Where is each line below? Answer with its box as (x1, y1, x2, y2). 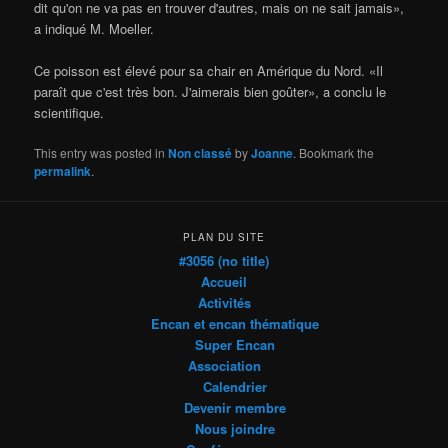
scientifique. (34, 103, 105, 123)
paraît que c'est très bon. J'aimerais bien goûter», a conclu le (34, 82, 387, 102)
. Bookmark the (293, 144, 375, 162)
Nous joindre (195, 418, 276, 438)
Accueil (201, 271, 247, 291)
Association (187, 355, 261, 375)
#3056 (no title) (179, 250, 269, 270)
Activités (197, 292, 251, 312)
